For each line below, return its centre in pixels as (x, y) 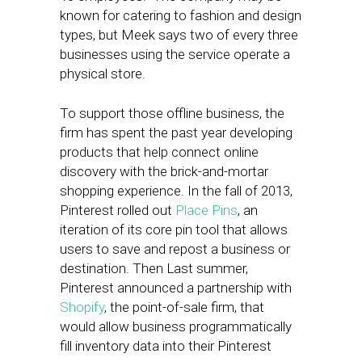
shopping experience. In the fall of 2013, (176, 191)
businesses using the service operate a (175, 54)
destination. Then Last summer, (154, 268)
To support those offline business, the (172, 113)
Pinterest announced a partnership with (176, 288)
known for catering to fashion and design (181, 15)
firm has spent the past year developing (176, 133)
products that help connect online (159, 152)
